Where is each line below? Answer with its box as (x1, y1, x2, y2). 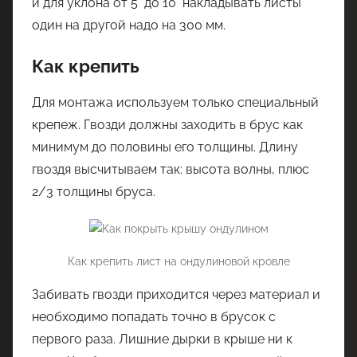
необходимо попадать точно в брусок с (32, 309, 276, 325)
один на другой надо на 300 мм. (32, 18, 226, 33)
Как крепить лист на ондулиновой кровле (67, 255, 290, 269)
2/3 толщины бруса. (32, 183, 155, 199)
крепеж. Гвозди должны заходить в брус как (32, 116, 303, 132)
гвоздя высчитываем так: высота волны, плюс (32, 161, 309, 177)
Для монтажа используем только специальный (32, 94, 319, 110)
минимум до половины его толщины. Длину (32, 139, 298, 155)
